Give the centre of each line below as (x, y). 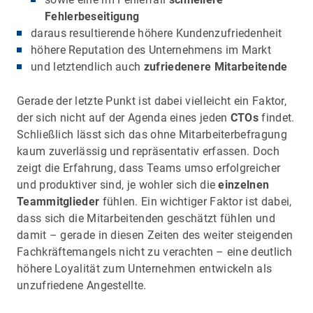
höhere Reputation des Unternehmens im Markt (151, 50)
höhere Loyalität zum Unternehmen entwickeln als (145, 268)
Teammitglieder (58, 201)
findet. (277, 117)
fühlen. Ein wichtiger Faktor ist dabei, (196, 201)
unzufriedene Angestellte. (82, 285)
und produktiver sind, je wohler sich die (118, 184)
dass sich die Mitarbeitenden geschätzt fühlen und (146, 218)
